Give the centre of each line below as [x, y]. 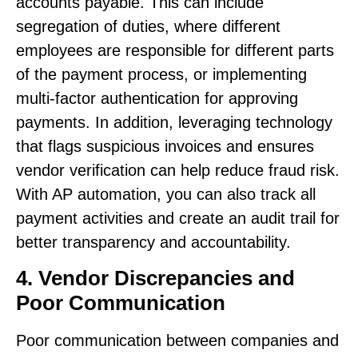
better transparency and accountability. [153, 243]
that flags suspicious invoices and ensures [165, 147]
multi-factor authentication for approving [157, 99]
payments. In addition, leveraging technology [174, 123]
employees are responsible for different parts [175, 51]
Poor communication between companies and [177, 340]
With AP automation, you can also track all [166, 195]
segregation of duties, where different [148, 27]
